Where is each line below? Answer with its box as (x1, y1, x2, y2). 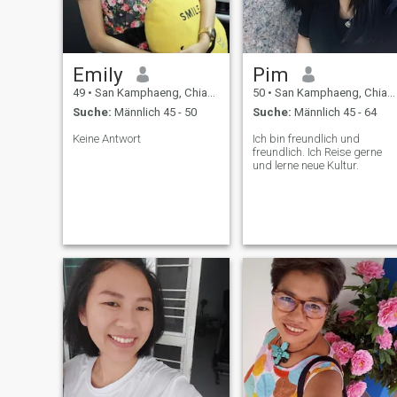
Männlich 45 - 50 (111, 105, 197, 120)
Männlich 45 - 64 (291, 105, 377, 120)
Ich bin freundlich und (252, 132, 360, 146)
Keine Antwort (72, 132, 141, 146)
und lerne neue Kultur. (252, 159, 359, 173)
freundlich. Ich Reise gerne (252, 145, 382, 160)
